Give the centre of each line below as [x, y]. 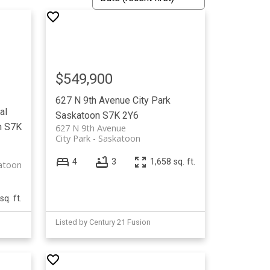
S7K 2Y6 [121, 115]
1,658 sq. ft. [173, 162]
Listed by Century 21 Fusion [103, 222]
